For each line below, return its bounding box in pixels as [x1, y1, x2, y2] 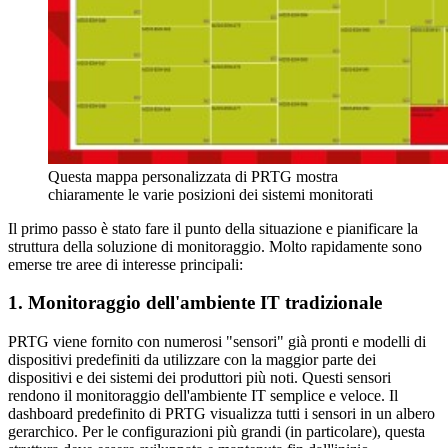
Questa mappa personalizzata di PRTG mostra [48, 167, 338, 185]
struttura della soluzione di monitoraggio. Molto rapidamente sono [8, 237, 422, 255]
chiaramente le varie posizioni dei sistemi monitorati [48, 185, 373, 203]
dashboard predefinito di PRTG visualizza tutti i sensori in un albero [8, 405, 435, 423]
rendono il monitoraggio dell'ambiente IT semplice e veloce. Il [8, 387, 398, 405]
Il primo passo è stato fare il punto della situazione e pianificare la [8, 219, 418, 237]
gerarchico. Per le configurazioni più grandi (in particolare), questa [8, 423, 425, 441]
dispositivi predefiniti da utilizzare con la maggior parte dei [8, 351, 376, 369]
